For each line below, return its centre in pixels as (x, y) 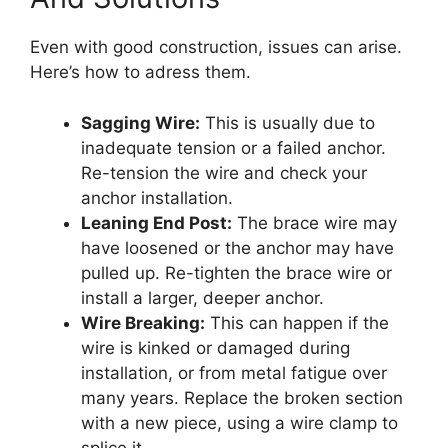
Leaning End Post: (156, 222)
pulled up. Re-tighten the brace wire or (236, 272)
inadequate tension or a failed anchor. (233, 147)
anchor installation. (157, 197)
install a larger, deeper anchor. (202, 297)
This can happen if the (297, 322)
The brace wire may (314, 222)
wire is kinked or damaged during (215, 347)
